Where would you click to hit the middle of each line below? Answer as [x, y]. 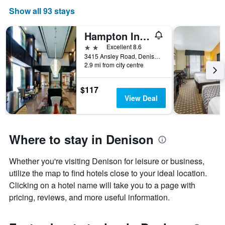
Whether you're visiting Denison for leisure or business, [107, 161]
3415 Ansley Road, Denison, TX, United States [157, 56]
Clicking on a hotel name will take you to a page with [102, 185]
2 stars [95, 47]
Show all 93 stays [42, 11]
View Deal [141, 98]
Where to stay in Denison [81, 139]
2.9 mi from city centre [114, 65]
